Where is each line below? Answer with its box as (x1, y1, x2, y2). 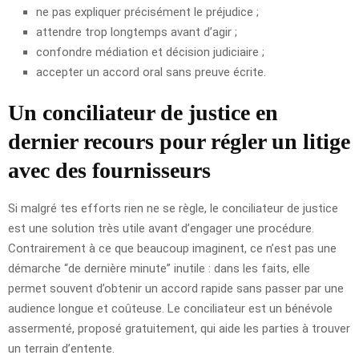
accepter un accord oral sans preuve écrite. (36, 64, 266, 79)
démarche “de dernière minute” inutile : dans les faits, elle (8, 260, 310, 276)
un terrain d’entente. (8, 341, 115, 356)
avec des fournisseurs (8, 157, 211, 183)
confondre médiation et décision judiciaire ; (36, 44, 264, 59)
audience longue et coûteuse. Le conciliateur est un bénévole (8, 301, 333, 316)
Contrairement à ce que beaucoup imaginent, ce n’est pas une (8, 240, 337, 256)
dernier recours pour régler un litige (8, 128, 350, 154)
